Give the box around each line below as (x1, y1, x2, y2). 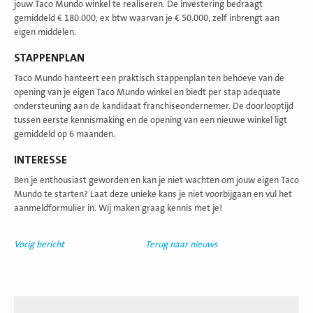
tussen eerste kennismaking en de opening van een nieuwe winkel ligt (14, 115, 287, 126)
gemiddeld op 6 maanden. (14, 129, 115, 140)
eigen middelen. (14, 27, 76, 38)
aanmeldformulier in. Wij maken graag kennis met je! (14, 203, 222, 214)
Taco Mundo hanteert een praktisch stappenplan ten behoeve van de (14, 73, 284, 84)
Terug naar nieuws (145, 240, 218, 250)
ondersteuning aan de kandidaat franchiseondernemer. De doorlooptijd (14, 101, 293, 112)
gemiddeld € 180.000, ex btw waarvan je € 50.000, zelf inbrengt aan (14, 13, 279, 24)
